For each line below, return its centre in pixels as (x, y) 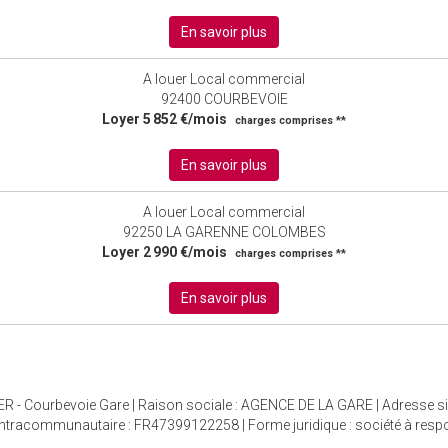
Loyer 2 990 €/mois (164, 252)
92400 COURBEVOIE (224, 99)
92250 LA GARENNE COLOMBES (224, 232)
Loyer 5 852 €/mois (164, 119)
